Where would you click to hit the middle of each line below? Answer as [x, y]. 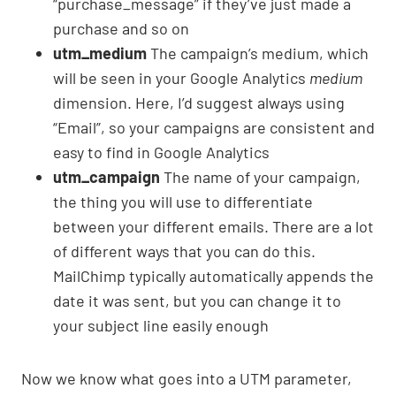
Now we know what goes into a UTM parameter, [187, 379]
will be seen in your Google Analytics [181, 78]
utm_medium [100, 53]
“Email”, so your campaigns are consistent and [214, 128]
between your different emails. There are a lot [213, 227]
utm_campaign [107, 177]
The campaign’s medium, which [258, 53]
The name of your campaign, [260, 177]
